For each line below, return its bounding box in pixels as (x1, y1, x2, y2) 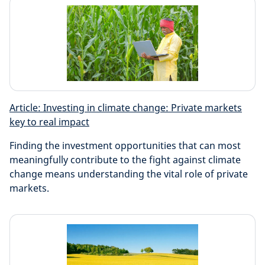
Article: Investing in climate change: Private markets (9, 101, 242, 114)
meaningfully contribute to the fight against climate (9, 153, 241, 166)
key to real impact (9, 115, 89, 128)
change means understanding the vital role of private (9, 167, 248, 180)
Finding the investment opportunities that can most (9, 139, 241, 152)
